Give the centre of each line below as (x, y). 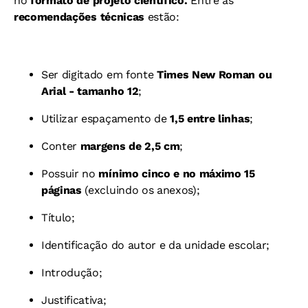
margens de (111, 146)
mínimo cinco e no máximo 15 (177, 173)
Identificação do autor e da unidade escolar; (155, 245)
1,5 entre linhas (210, 118)
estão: (163, 16)
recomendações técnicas (81, 16)
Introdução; (72, 272)
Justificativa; (74, 300)
